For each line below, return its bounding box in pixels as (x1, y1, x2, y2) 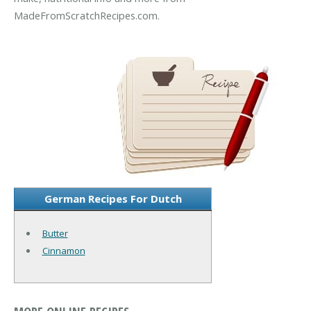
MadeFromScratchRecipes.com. (14, 8, 160, 23)
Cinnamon (42, 244, 85, 257)
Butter (42, 226, 68, 239)
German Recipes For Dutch (44, 191, 182, 205)
